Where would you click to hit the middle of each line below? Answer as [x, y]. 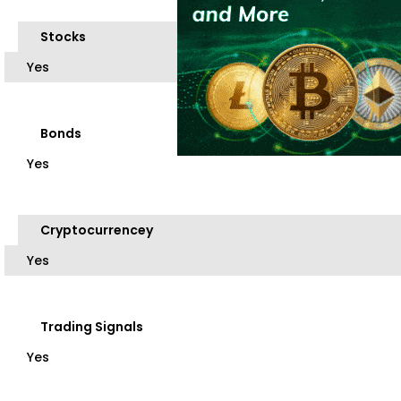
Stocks [63, 37]
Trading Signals [92, 327]
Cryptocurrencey [97, 230]
